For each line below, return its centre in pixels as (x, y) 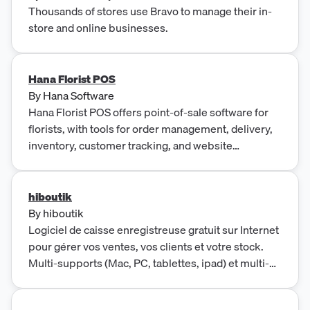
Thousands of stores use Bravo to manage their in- (150, 11)
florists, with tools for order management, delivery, (151, 128)
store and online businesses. (98, 27)
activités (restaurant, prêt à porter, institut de (136, 279)
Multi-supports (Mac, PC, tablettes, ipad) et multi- (149, 263)
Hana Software (79, 95)
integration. (56, 162)
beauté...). (53, 296)
